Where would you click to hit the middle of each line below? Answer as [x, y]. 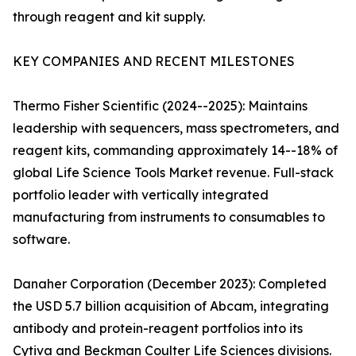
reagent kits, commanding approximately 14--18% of [175, 151]
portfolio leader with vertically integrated [141, 195]
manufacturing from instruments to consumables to [169, 217]
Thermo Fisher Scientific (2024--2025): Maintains [160, 106]
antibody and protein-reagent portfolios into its [158, 329]
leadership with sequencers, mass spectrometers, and [176, 128]
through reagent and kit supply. [109, 17]
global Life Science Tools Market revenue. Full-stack [173, 173]
